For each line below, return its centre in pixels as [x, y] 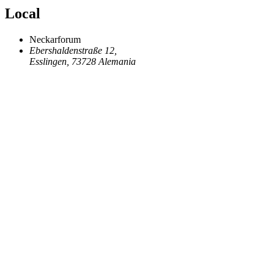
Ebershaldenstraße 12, [73, 51]
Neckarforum [55, 40]
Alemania [117, 62]
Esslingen [48, 62]
